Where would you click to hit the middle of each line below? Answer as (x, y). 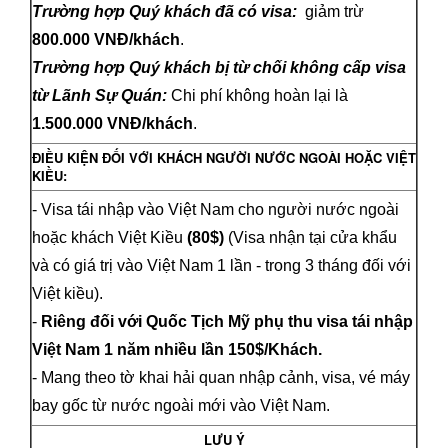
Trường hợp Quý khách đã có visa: (164, 11)
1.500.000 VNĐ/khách (112, 123)
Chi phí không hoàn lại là (259, 95)
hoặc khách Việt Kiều (109, 237)
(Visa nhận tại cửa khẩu (310, 237)
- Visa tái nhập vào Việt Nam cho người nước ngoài (215, 209)
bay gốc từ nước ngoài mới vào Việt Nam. (181, 405)
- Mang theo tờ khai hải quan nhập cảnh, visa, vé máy (221, 377)
